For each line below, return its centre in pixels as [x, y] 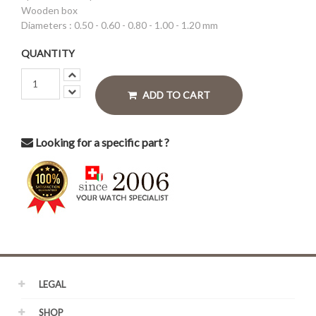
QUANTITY [48, 53]
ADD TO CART [176, 95]
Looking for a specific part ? [101, 142]
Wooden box [49, 10]
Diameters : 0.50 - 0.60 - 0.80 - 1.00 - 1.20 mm [120, 25]
